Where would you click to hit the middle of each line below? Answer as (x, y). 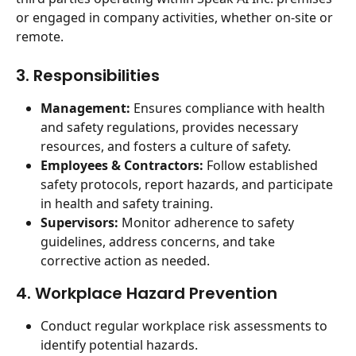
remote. (40, 37)
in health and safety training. (127, 203)
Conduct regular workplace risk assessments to (186, 326)
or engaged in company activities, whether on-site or (176, 17)
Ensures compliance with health (229, 108)
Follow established (262, 165)
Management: (85, 108)
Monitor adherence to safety (208, 222)
